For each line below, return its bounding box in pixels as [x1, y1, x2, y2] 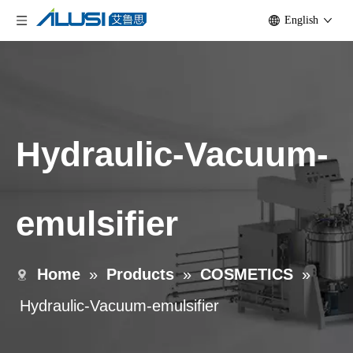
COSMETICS [200, 266, 293, 283]
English [284, 14, 318, 26]
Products [106, 266, 174, 283]
